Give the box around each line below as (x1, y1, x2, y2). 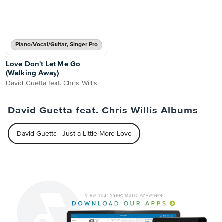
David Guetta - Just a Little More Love (16, 130, 132, 137)
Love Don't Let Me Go (6, 60, 80, 68)
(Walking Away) (6, 69, 59, 77)
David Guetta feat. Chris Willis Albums (8, 106, 198, 115)
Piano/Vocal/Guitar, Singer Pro (15, 42, 98, 48)
